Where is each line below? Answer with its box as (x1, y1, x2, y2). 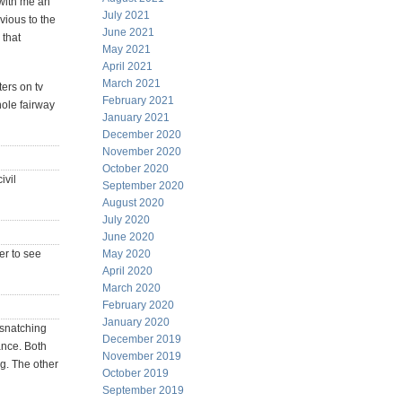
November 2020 (102, 145, 181, 158)
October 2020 (102, 162, 169, 175)
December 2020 (102, 128, 181, 141)
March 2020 (102, 282, 161, 294)
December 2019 (102, 333, 181, 345)
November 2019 (102, 350, 181, 363)
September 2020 (102, 179, 184, 192)
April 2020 (102, 265, 153, 277)
